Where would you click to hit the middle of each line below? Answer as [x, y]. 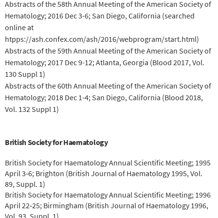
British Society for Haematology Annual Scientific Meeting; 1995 [108, 162]
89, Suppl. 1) [26, 184]
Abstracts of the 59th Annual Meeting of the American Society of [108, 50]
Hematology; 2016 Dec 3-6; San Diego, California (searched [100, 15]
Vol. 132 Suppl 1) [32, 109]
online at [19, 27]
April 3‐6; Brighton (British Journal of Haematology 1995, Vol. [104, 173]
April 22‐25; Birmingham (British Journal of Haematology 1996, [107, 205]
